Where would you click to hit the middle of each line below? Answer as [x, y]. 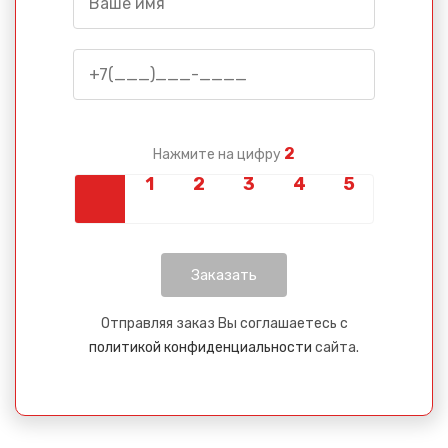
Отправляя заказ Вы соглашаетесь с [224, 324]
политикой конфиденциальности [200, 348]
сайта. [335, 348]
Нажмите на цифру [218, 155]
